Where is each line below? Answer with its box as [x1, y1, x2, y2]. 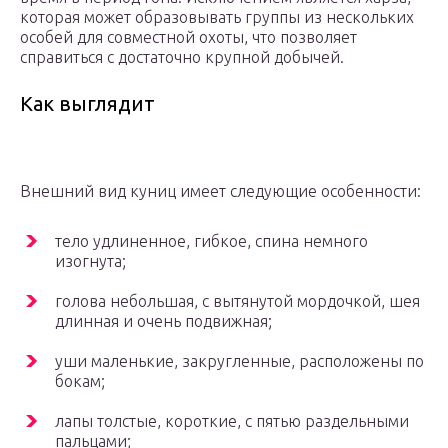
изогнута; [55, 252, 126, 271]
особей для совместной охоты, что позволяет [20, 28, 357, 47]
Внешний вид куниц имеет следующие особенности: [20, 182, 421, 201]
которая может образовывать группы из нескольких [20, 8, 414, 27]
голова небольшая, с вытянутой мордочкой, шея [55, 292, 420, 311]
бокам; [55, 372, 105, 391]
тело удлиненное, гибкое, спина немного [55, 232, 368, 251]
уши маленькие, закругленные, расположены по [55, 352, 424, 371]
